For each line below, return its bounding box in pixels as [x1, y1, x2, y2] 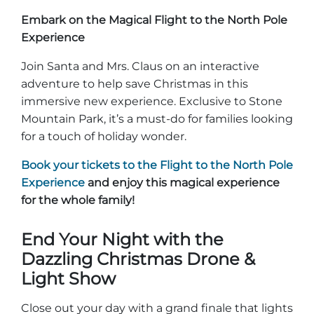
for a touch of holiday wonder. [21, 130, 186, 143]
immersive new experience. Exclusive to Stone [21, 95, 282, 108]
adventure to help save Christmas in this [21, 77, 248, 90]
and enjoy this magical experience [85, 176, 280, 189]
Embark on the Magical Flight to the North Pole [21, 13, 287, 27]
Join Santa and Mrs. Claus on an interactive [21, 60, 259, 73]
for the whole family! [21, 193, 135, 207]
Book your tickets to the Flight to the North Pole [21, 158, 293, 172]
